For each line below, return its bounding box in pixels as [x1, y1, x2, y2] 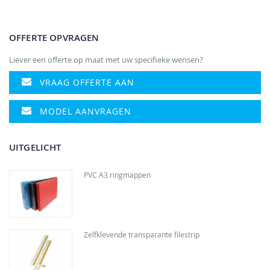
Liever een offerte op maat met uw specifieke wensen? [9, 54, 203, 65]
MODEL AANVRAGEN [40, 105, 131, 117]
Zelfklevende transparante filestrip [83, 230, 199, 240]
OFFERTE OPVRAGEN [9, 31, 99, 44]
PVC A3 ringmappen [83, 169, 151, 180]
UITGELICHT [9, 140, 61, 154]
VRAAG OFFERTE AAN [40, 76, 134, 88]
